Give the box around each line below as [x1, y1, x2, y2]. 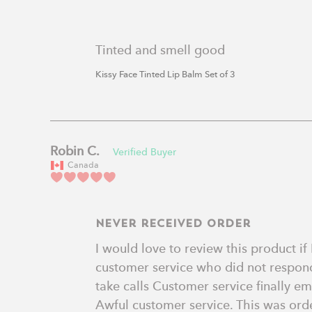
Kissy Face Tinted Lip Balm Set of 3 [95, 70, 235, 79]
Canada [68, 161, 99, 170]
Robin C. [50, 145, 100, 158]
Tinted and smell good [95, 44, 225, 57]
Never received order [95, 219, 251, 230]
